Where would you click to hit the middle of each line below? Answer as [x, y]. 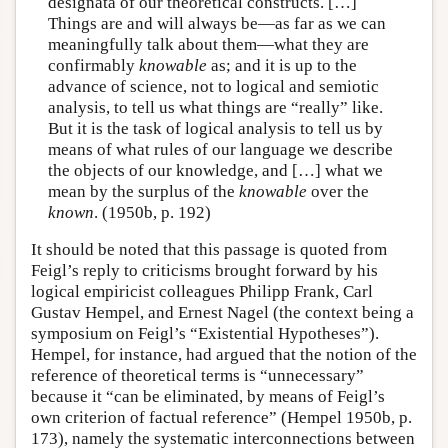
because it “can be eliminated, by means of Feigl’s [208, 397]
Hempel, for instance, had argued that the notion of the [224, 355]
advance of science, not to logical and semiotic [213, 86]
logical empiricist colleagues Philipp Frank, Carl [202, 292]
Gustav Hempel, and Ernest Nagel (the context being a [222, 313]
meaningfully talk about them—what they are [208, 44]
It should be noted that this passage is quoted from [209, 250]
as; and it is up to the [281, 65]
